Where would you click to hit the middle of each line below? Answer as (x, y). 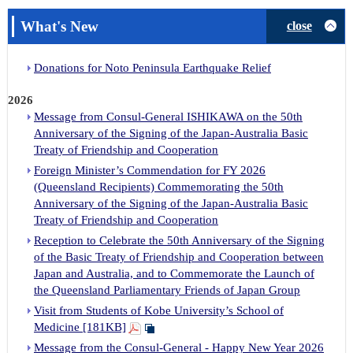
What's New (59, 26)
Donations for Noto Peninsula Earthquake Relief (152, 67)
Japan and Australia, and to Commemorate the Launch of (174, 273)
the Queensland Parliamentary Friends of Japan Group (167, 290)
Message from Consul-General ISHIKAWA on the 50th (168, 116)
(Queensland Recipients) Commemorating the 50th (159, 186)
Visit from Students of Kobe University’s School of (159, 310)
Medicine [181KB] (80, 327)
